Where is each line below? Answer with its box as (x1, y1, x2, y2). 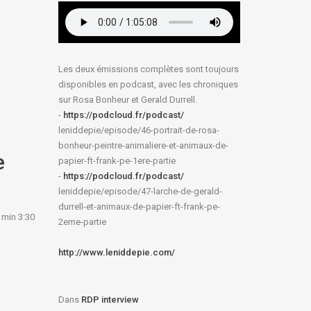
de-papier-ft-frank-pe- (132, 201, 220, 212)
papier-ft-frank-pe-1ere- (58, 155, 153, 166)
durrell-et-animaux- (58, 201, 133, 212)
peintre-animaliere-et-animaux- (94, 140, 215, 151)
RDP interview (81, 294, 139, 305)
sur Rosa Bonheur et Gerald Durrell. (58, 94, 197, 105)
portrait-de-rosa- (153, 125, 219, 135)
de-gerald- (180, 186, 222, 196)
